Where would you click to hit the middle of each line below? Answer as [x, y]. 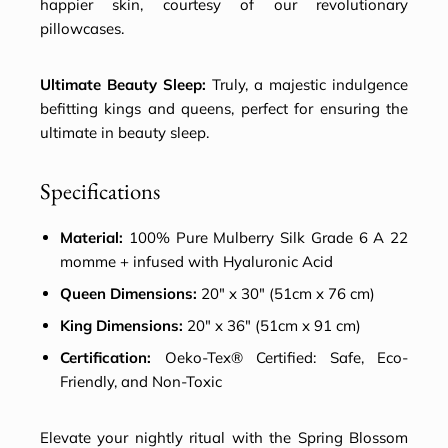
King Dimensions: [121, 326]
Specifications [100, 191]
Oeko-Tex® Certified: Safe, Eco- [279, 358]
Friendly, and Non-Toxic [141, 382]
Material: [91, 238]
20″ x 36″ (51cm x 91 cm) [272, 326]
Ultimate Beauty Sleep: [123, 85]
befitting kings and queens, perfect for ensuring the [224, 109]
